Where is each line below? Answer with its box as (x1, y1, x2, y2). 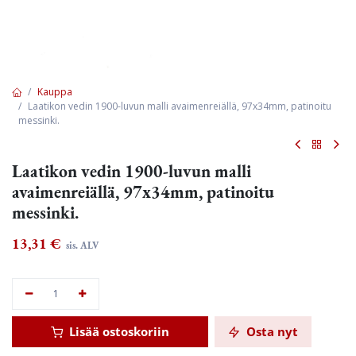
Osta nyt (243, 323, 298, 339)
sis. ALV (64, 239, 99, 252)
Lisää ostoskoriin (66, 323, 169, 339)
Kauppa (37, 85, 72, 99)
